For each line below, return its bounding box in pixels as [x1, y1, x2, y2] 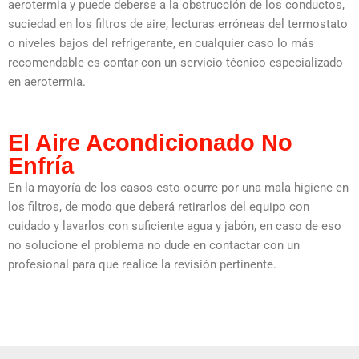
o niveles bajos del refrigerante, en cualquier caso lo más [8, 36, 314, 51]
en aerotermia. [8, 75, 89, 90]
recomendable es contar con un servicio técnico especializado [8, 55, 343, 71]
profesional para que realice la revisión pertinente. [8, 257, 276, 272]
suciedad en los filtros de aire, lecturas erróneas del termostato [8, 17, 348, 32]
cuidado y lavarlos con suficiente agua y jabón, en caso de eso [8, 219, 341, 234]
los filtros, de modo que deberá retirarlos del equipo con [8, 200, 309, 215]
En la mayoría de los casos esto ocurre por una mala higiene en [8, 180, 349, 196]
